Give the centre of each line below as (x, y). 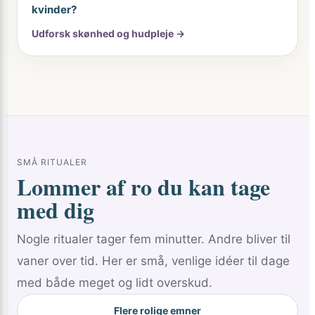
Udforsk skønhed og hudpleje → (108, 33)
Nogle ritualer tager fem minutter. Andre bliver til (154, 239)
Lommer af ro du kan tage (143, 187)
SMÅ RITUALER (52, 162)
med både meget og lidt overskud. (115, 283)
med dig (56, 210)
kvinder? (54, 9)
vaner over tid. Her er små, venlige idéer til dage (153, 261)
